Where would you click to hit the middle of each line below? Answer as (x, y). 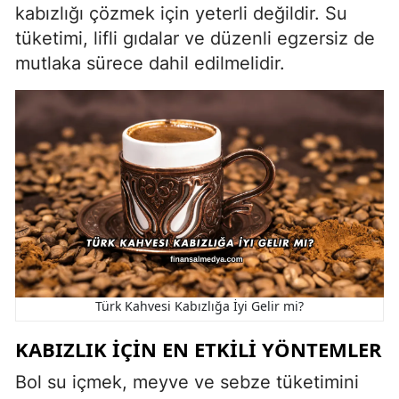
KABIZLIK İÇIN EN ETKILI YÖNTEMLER (199, 349)
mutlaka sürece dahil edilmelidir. (150, 63)
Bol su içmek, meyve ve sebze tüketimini (187, 382)
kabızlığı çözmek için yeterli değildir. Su (181, 13)
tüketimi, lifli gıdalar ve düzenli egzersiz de (195, 38)
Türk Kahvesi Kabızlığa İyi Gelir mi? (199, 305)
